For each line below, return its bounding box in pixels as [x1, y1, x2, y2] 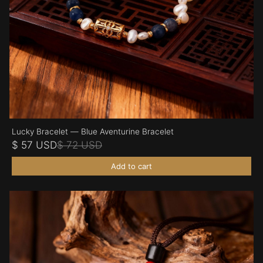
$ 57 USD [12, 139, 57, 151]
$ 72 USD [57, 139, 102, 151]
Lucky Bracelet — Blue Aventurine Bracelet [12, 126, 174, 136]
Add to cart [111, 161, 152, 171]
